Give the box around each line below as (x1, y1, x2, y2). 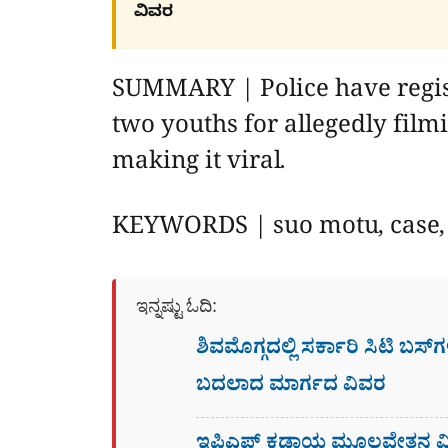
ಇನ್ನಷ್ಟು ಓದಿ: (136, 296, 217, 325)
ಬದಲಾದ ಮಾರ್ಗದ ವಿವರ (196, 372, 386, 405)
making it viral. (112, 146, 286, 185)
